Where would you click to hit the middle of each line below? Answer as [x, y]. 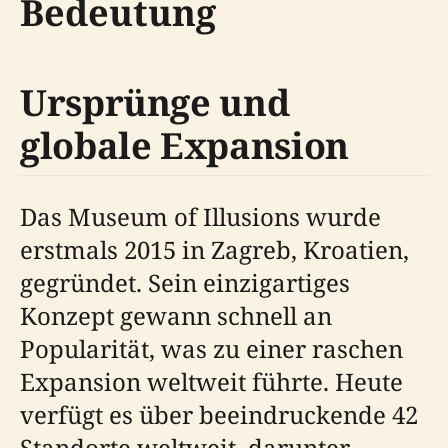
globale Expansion [184, 145]
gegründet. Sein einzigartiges [185, 282]
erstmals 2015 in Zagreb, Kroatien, [214, 249]
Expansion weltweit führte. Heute [211, 381]
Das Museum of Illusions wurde [200, 216]
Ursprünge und [155, 102]
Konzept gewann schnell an [176, 315]
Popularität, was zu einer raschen [211, 348]
